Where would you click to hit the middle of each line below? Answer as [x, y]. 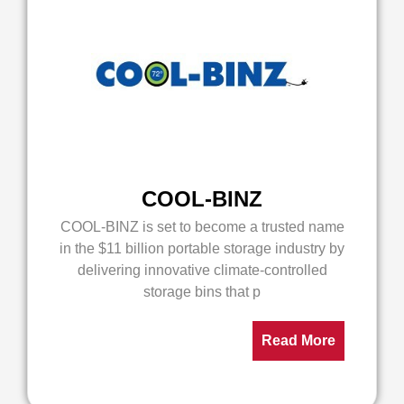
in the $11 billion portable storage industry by [202, 248]
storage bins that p [202, 292]
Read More [298, 340]
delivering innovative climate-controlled [202, 270]
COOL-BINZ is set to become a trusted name [202, 227]
